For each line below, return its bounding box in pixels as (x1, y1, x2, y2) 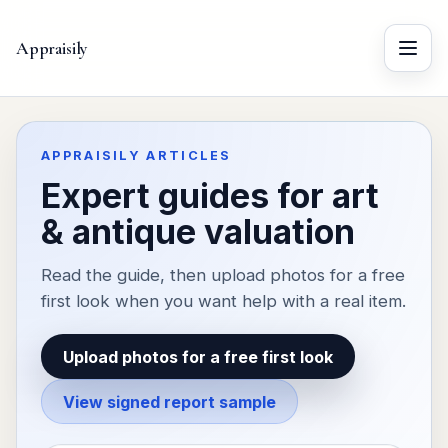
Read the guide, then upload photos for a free (41, 265, 405, 285)
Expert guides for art (41, 175, 379, 216)
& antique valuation (41, 211, 355, 252)
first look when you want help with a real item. (41, 291, 406, 311)
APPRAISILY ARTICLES (41, 148, 232, 163)
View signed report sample (62, 391, 276, 412)
